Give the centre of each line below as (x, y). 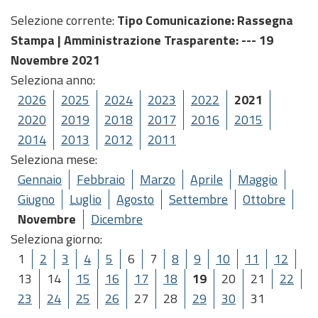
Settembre (198, 199)
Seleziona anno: (53, 80)
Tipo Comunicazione (174, 20)
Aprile (207, 179)
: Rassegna (262, 20)
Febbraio (101, 179)
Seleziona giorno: (56, 239)
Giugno (36, 199)
